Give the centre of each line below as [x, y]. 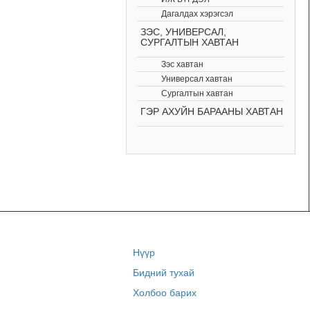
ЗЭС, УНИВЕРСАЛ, [183, 31]
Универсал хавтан [197, 79]
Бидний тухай [163, 273]
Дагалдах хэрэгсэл [197, 13]
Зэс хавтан [182, 64]
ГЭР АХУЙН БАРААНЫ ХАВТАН [212, 111]
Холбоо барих [164, 293]
